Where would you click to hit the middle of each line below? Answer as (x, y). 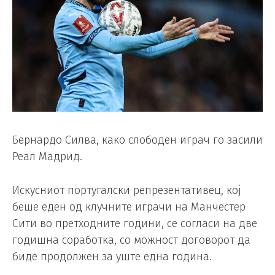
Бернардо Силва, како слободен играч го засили (137, 140)
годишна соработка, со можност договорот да (131, 240)
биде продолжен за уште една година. (112, 257)
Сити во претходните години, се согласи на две (135, 224)
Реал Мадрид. (47, 156)
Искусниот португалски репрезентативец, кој (127, 191)
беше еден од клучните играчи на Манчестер (129, 207)
